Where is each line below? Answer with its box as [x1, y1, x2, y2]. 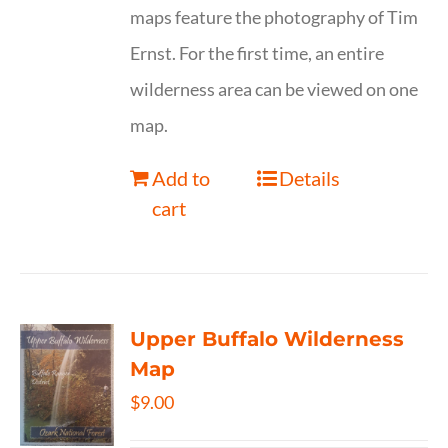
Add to [152, 166, 211, 190]
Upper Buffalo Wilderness [130, 327, 405, 351]
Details [278, 166, 340, 190]
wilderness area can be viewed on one [130, 78, 419, 100]
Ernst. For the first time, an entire [130, 42, 385, 64]
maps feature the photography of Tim [130, 6, 419, 28]
